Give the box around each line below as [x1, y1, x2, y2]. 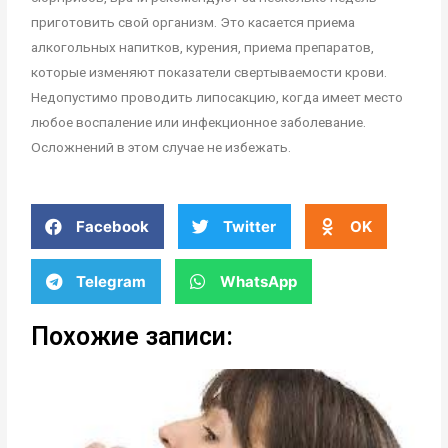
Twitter [223, 216, 277, 236]
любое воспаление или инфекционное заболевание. [31, 114, 367, 131]
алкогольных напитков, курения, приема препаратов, [31, 39, 375, 56]
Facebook [76, 216, 150, 236]
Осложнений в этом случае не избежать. [31, 139, 292, 156]
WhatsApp [220, 271, 298, 291]
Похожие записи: [31, 321, 234, 351]
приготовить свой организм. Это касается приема [31, 14, 356, 31]
